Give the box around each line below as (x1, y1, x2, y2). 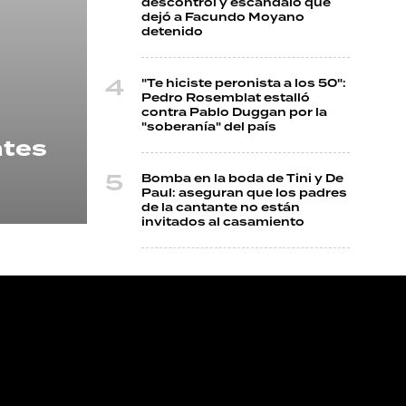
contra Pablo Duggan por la (141, 104, 327, 121)
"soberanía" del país (141, 119, 276, 135)
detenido (141, 24, 203, 40)
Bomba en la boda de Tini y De (141, 170, 343, 187)
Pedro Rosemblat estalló (141, 90, 310, 106)
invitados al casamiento (141, 214, 304, 230)
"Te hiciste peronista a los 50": (141, 75, 346, 92)
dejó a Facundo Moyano (141, 9, 304, 25)
